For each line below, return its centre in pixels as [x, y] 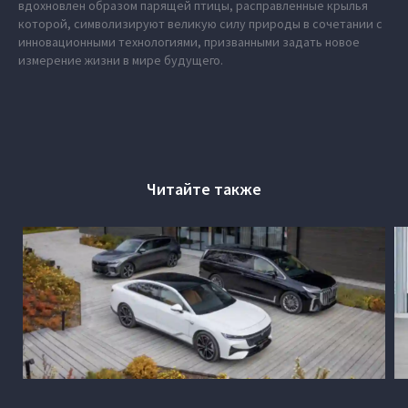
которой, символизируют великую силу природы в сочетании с [200, 24]
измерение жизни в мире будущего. [121, 60]
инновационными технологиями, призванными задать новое [189, 42]
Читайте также [204, 189]
